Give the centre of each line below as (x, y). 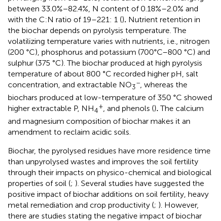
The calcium (181, 108)
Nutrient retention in (163, 19)
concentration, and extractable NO (70, 84)
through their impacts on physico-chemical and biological (110, 172)
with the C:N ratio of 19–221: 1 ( (65, 19)
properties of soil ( (39, 183)
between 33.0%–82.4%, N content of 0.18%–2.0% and (103, 8)
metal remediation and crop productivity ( (81, 205)
